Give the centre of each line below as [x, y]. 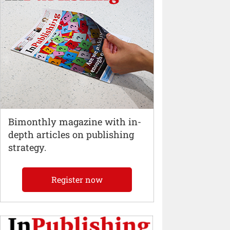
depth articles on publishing [71, 135]
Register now [77, 179]
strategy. [27, 148]
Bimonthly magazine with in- [74, 122]
